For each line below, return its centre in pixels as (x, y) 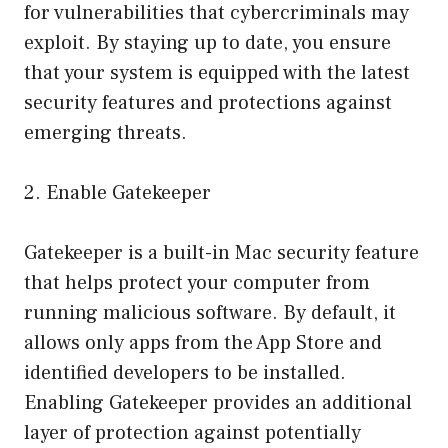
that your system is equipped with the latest (217, 72)
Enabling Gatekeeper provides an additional (218, 402)
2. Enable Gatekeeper (117, 192)
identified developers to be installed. (185, 372)
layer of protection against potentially (192, 432)
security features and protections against (208, 102)
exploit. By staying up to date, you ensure (207, 42)
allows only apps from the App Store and (203, 342)
